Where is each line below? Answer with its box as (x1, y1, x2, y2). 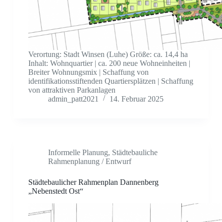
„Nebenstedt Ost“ (28, 187, 83, 196)
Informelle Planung (48, 148, 108, 157)
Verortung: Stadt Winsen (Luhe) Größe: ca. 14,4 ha (28, 50, 188, 59)
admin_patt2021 (48, 95, 99, 104)
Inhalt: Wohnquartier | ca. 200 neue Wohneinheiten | (28, 59, 190, 68)
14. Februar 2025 (109, 95, 164, 104)
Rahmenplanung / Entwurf (48, 157, 131, 166)
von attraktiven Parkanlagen (28, 86, 115, 95)
